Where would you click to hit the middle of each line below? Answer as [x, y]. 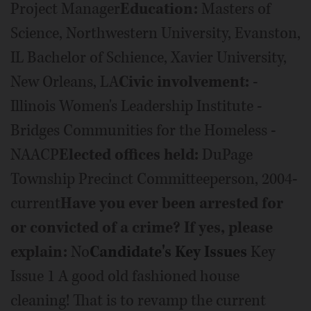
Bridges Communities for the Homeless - [143, 130]
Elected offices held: [129, 154]
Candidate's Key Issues [168, 252]
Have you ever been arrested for [172, 203]
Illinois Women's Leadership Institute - [136, 106]
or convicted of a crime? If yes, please [142, 227]
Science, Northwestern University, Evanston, [155, 33]
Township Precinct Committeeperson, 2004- [154, 179]
